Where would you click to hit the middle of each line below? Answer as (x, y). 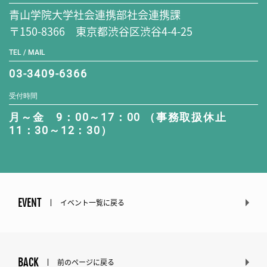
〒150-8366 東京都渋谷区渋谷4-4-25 (101, 31)
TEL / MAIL (27, 52)
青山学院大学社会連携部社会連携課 (95, 15)
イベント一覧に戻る (92, 203)
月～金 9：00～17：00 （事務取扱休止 (124, 117)
